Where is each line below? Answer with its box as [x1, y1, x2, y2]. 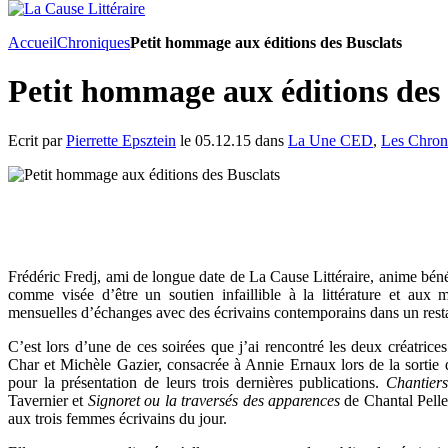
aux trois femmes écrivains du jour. [8, 409, 227, 427]
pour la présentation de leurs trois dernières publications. [8, 373, 386, 391]
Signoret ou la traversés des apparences [87, 391, 341, 409]
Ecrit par [8, 131, 66, 149]
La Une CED [288, 131, 373, 149]
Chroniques [57, 34, 130, 51]
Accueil [8, 34, 57, 51]
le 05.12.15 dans [176, 131, 288, 149]
